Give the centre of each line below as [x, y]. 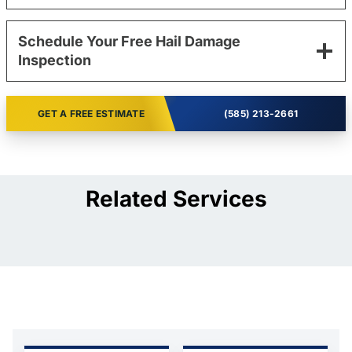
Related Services [176, 198]
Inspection [55, 60]
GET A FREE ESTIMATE [91, 113]
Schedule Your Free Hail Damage [129, 41]
